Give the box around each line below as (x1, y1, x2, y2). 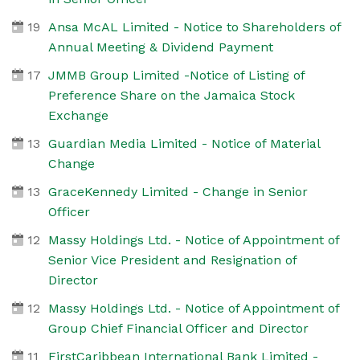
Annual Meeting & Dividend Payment (47, 39, 273, 55)
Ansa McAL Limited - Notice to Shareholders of (47, 18, 341, 35)
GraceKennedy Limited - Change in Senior (47, 183, 308, 199)
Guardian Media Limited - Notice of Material (47, 135, 320, 151)
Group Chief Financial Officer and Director (47, 320, 309, 336)
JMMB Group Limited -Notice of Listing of (47, 67, 305, 83)
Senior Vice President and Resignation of (47, 252, 297, 268)
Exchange (47, 107, 108, 123)
